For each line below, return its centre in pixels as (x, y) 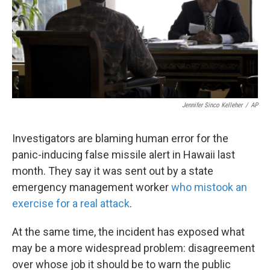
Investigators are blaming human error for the (120, 139)
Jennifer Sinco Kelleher (212, 105)
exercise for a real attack (71, 204)
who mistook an (209, 187)
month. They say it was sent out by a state (113, 171)
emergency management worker (92, 187)
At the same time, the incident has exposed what (128, 232)
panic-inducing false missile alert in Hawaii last (124, 155)
